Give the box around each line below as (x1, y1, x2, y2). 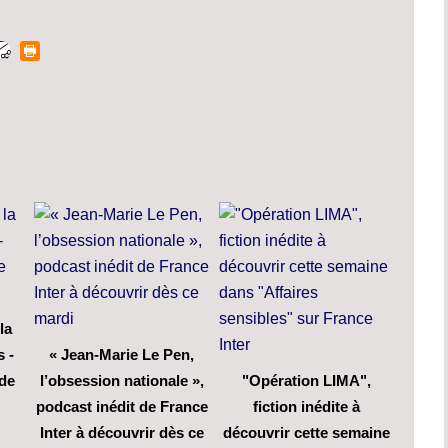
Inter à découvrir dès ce (39, 423, 204, 441)
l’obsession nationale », (39, 371, 204, 389)
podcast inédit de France (35, 397, 208, 415)
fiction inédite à (253, 397, 360, 415)
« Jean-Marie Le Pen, (49, 345, 194, 363)
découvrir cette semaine (223, 423, 390, 441)
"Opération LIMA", (242, 371, 371, 389)
